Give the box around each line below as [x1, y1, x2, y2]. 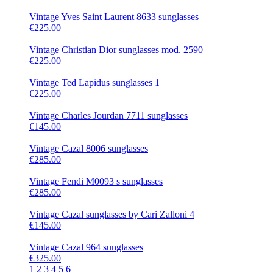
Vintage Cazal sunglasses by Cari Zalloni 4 [29, 209, 194, 219]
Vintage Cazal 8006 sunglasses [29, 143, 148, 154]
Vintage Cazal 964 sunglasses [29, 242, 143, 252]
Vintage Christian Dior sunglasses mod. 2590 [29, 44, 203, 55]
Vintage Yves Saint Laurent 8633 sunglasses [29, 12, 199, 22]
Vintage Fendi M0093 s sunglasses [29, 176, 163, 186]
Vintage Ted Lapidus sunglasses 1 [29, 77, 160, 88]
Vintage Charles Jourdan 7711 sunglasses [29, 110, 188, 121]
